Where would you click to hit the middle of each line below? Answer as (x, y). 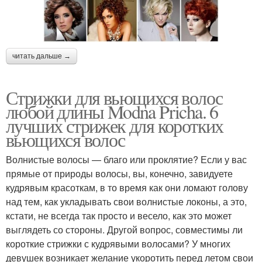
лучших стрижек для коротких (115, 125)
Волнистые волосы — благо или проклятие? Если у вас (126, 159)
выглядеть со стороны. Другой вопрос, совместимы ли (124, 229)
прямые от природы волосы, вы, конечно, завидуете (119, 173)
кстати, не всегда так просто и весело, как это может (119, 215)
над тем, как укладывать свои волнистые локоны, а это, (126, 201)
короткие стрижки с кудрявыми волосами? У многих (118, 243)
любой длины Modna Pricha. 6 (112, 111)
